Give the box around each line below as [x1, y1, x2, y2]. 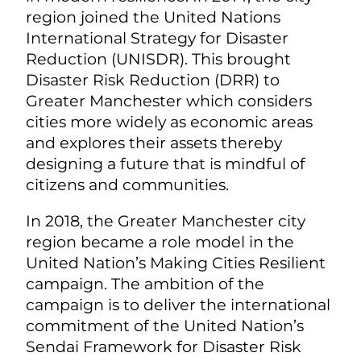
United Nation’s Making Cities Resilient [26, 252, 326, 272]
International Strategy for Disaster [26, 27, 288, 48]
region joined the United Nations [26, 6, 280, 27]
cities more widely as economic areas [26, 111, 313, 131]
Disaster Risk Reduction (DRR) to [26, 69, 280, 89]
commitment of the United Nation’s [26, 315, 304, 335]
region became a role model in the [26, 231, 294, 251]
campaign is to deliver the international [26, 294, 330, 314]
